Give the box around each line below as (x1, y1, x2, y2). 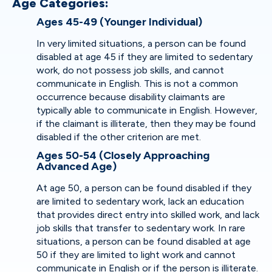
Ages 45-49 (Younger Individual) (36, 15, 202, 29)
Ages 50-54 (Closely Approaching (36, 149, 209, 162)
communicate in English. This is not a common (36, 78, 238, 89)
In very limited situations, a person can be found (36, 38, 246, 49)
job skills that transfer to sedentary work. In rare (36, 222, 245, 234)
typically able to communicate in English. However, (36, 104, 257, 116)
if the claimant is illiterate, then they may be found (36, 118, 256, 129)
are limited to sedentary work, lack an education (36, 195, 244, 207)
